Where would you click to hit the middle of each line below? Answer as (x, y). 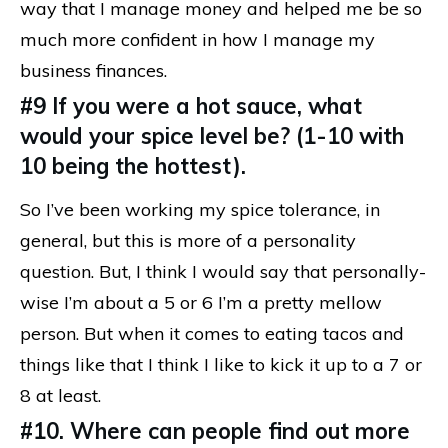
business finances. (93, 70)
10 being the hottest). (133, 165)
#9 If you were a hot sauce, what (191, 105)
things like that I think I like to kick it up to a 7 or (221, 364)
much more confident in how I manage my (197, 39)
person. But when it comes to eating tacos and (212, 333)
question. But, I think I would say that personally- (223, 271)
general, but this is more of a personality (188, 240)
